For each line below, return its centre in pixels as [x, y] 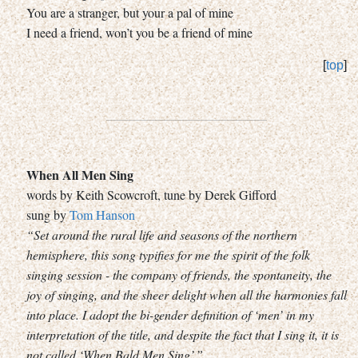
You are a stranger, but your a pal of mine [130, 12]
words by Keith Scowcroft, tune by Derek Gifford [151, 194]
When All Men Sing [80, 174]
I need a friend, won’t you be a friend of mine [139, 32]
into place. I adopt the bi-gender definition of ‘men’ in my [170, 314]
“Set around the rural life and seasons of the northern [162, 234]
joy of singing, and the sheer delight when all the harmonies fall [187, 294]
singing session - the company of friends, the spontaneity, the [179, 274]
